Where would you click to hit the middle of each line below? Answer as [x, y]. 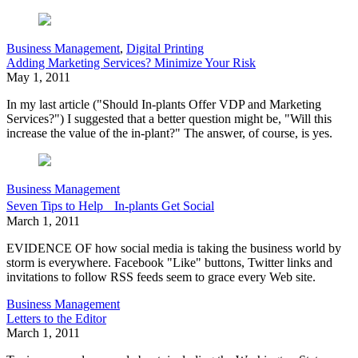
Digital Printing [165, 49]
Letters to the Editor [56, 319]
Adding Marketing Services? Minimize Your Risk [131, 63]
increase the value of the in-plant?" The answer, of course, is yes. [169, 133]
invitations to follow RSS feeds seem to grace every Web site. [161, 277]
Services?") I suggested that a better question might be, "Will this [169, 119]
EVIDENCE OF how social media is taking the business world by [174, 249]
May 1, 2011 [38, 78]
